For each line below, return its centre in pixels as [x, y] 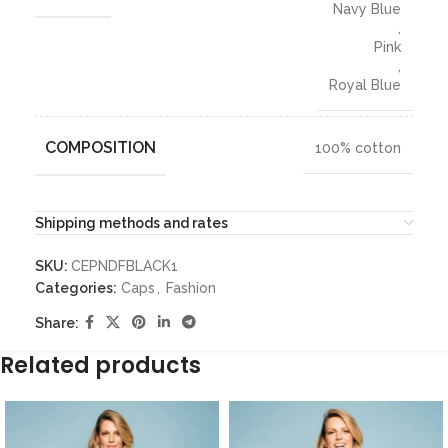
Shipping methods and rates [131, 223]
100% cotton [358, 148]
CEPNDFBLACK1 [124, 266]
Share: [57, 322]
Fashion [191, 288]
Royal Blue [365, 85]
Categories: [76, 288]
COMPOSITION [100, 148]
